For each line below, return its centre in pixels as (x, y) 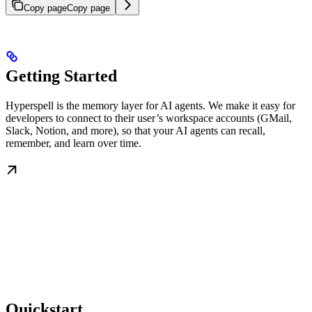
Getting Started (61, 76)
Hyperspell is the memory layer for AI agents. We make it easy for (150, 106)
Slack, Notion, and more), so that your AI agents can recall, (135, 131)
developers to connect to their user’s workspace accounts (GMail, (149, 118)
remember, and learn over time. (73, 143)
